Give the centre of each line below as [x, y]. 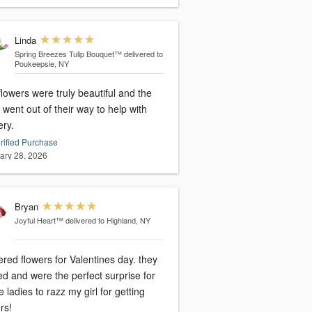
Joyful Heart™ [39, 220]
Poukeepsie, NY [41, 64]
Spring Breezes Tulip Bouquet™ [68, 54]
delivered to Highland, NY [108, 220]
